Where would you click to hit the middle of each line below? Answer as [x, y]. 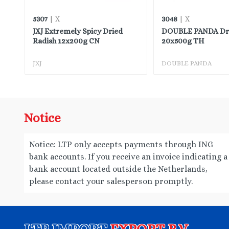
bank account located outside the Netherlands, [118, 169]
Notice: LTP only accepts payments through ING [121, 144]
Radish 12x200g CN [66, 41]
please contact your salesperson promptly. [111, 181]
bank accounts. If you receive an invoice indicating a [128, 157]
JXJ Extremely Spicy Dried [78, 31]
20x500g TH [183, 41]
